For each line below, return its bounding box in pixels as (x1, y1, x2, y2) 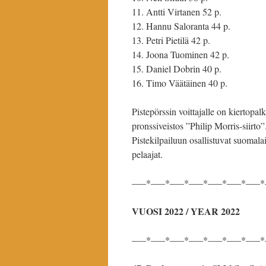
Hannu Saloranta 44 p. (146, 20, 230, 32)
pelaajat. (132, 148, 163, 160)
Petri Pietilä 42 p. (146, 34, 210, 46)
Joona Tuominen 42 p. (146, 48, 229, 61)
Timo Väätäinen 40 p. (146, 77, 227, 89)
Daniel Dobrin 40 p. (146, 62, 221, 75)
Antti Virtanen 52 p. (146, 5, 221, 18)
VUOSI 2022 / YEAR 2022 (132, 204, 240, 218)
